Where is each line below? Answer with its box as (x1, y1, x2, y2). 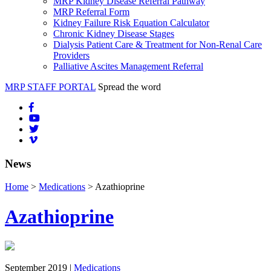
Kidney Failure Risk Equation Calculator (53, 18, 209, 28)
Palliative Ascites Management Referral (53, 61, 203, 71)
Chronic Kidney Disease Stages (53, 28, 174, 39)
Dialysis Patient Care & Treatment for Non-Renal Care (53, 39, 262, 50)
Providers (53, 50, 90, 60)
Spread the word (98, 82, 161, 92)
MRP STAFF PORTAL (5, 82, 96, 92)
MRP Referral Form (53, 7, 129, 17)
